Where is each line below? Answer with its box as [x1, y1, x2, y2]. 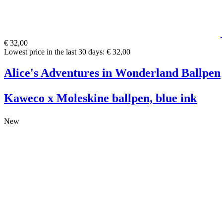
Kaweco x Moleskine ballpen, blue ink [4, 91, 197, 105]
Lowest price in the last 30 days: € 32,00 [4, 47, 130, 56]
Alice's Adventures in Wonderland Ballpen [4, 66, 221, 79]
